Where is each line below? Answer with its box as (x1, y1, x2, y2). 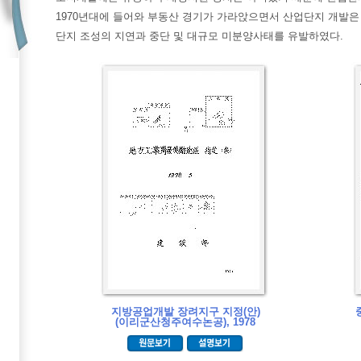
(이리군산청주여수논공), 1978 (115, 316, 255, 328)
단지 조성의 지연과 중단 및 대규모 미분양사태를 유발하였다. (56, 30, 343, 42)
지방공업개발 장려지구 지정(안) (110, 305, 260, 317)
